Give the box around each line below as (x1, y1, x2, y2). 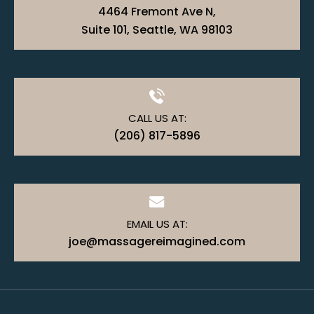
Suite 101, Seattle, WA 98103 (81, 22, 233, 39)
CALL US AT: (128, 111, 186, 126)
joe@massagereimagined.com (69, 233, 245, 250)
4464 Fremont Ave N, (98, 4, 216, 20)
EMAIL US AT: (126, 217, 188, 232)
